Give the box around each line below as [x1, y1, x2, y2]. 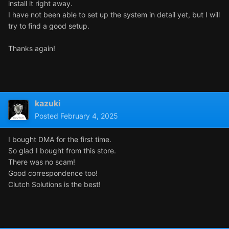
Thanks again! [8, 44, 55, 53]
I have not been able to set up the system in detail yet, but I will [8, 10, 220, 19]
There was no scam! [8, 157, 75, 167]
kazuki [35, 98, 60, 109]
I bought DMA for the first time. [8, 135, 111, 144]
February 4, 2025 [60, 111, 118, 121]
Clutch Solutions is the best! [8, 180, 101, 189]
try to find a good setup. [8, 21, 89, 31]
